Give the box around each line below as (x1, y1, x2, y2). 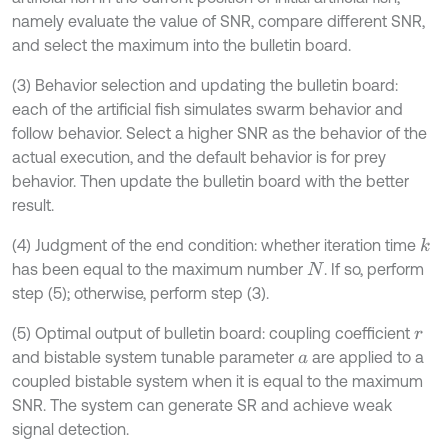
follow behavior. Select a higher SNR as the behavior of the (12, 124, 427, 143)
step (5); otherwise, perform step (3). (12, 284, 269, 303)
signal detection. (12, 420, 129, 439)
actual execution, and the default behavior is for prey (12, 148, 386, 167)
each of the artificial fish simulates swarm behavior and (12, 100, 403, 119)
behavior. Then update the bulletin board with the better (12, 172, 409, 191)
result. (12, 196, 54, 215)
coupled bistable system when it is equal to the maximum (12, 372, 423, 391)
